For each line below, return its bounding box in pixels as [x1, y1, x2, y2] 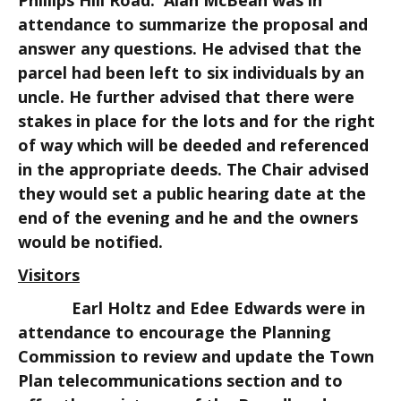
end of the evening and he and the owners [18, 207, 358, 228]
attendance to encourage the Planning [18, 321, 331, 343]
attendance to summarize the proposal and [18, 13, 368, 35]
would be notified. [18, 231, 167, 252]
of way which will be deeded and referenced [18, 134, 369, 156]
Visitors [18, 264, 80, 286]
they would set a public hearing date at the [18, 183, 366, 204]
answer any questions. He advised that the [18, 38, 362, 59]
